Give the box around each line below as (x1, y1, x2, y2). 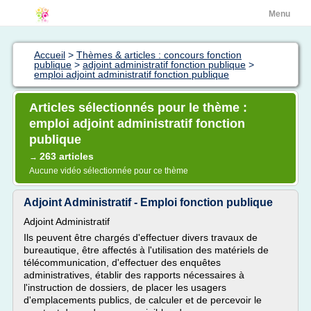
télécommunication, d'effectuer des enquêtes (24, 257, 221, 268)
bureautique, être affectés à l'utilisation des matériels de (24, 244, 269, 255)
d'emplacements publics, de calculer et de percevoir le (24, 294, 262, 305)
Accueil (34, 49, 65, 60)
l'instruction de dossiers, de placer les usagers (24, 282, 226, 293)
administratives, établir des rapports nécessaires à (24, 269, 244, 280)
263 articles (40, 151, 94, 162)
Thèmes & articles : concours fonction (76, 49, 242, 60)
